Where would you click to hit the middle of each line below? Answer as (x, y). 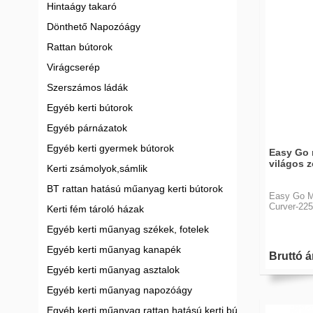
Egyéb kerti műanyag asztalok (113, 270)
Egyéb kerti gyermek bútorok (110, 148)
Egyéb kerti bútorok (90, 108)
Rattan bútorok (80, 47)
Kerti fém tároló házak (95, 209)
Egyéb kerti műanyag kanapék (114, 249)
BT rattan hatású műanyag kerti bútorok (135, 189)
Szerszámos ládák (87, 87)
